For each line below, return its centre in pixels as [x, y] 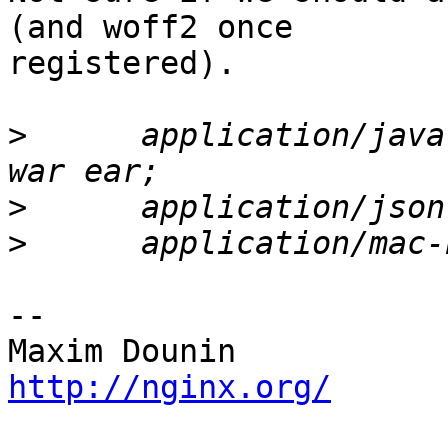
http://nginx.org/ [169, 387]
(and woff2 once [160, 27]
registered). [122, 63]
